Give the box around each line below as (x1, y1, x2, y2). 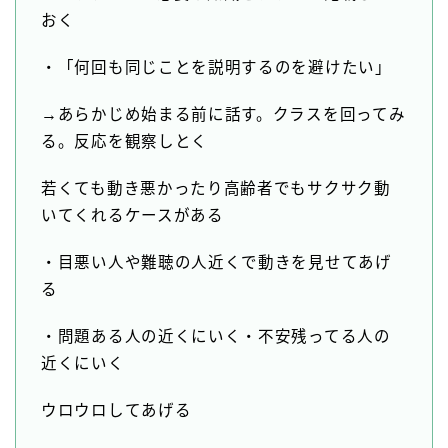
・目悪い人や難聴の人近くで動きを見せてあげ (41, 254, 392, 272)
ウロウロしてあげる (41, 402, 192, 420)
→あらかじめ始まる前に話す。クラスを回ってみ (41, 106, 406, 124)
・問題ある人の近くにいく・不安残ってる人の (41, 328, 391, 346)
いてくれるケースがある (41, 207, 224, 225)
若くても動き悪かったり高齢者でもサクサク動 (41, 180, 391, 198)
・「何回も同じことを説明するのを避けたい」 (41, 59, 392, 77)
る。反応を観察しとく (41, 133, 208, 151)
